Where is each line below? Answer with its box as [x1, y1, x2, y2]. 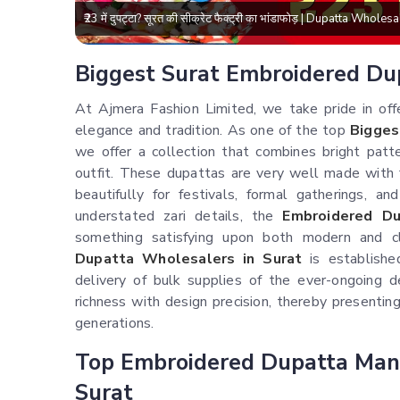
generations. [75, 313, 154, 334]
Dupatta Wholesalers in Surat [75, 249, 303, 270]
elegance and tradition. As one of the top [75, 121, 350, 141]
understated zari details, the [75, 206, 283, 227]
